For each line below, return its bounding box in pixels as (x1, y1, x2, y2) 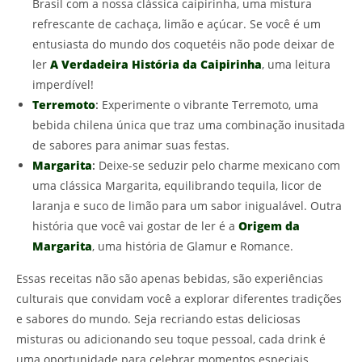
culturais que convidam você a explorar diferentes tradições (16, 291, 342, 307)
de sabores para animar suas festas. (32, 137, 229, 154)
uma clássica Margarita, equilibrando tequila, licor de (32, 178, 322, 194)
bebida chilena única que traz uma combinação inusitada (32, 117, 345, 133)
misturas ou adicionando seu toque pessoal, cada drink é (16, 331, 326, 347)
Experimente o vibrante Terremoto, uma (99, 97, 318, 113)
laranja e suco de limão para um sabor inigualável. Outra (32, 198, 342, 214)
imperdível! (32, 77, 94, 93)
